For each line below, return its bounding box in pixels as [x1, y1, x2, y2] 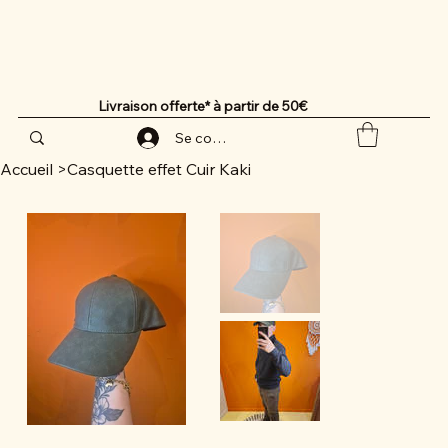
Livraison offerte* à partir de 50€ [97, 96, 310, 115]
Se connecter [175, 129, 263, 148]
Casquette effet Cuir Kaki [67, 159, 251, 180]
